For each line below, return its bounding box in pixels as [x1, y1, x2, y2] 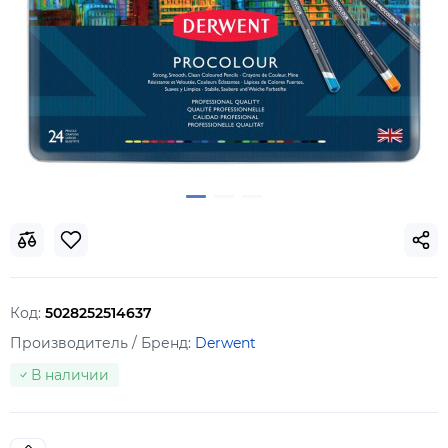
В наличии [31, 366, 109, 384]
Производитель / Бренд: [10, 334, 195, 352]
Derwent [195, 334, 256, 352]
